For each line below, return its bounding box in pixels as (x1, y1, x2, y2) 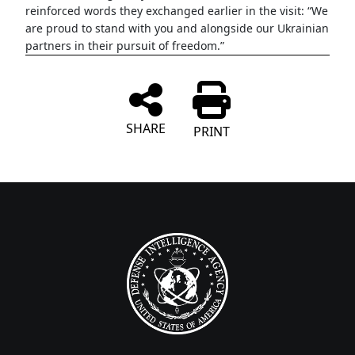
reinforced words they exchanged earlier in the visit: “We (25, 3, 328, 18)
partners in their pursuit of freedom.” (25, 38, 224, 53)
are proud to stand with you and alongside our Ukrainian (25, 21, 329, 36)
